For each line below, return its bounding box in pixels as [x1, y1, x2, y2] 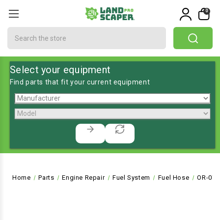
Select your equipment [10, 64, 111, 76]
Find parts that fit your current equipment [10, 78, 150, 86]
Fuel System [112, 174, 150, 181]
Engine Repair [62, 174, 105, 181]
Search [7, 28, 31, 36]
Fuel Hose [158, 174, 190, 181]
